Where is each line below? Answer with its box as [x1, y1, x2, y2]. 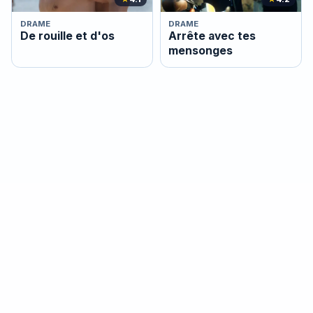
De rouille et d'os [20, 29, 115, 43]
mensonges [168, 44, 233, 58]
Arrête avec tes [168, 29, 256, 43]
